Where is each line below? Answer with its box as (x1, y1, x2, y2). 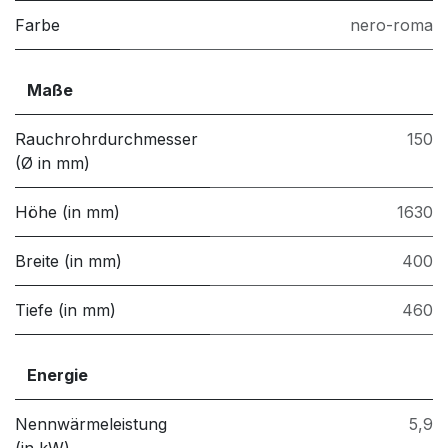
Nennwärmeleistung (15, 414, 167, 435)
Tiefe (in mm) (15, 300, 116, 321)
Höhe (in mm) (15, 202, 120, 223)
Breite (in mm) (15, 251, 122, 272)
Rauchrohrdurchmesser (15, 129, 198, 150)
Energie (27, 365, 88, 386)
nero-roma (350, 15, 433, 36)
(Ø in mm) (15, 153, 90, 174)
